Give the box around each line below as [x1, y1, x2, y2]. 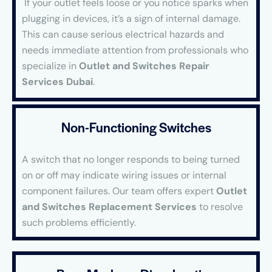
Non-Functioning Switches [61, 118, 211, 137]
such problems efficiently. [22, 216, 136, 229]
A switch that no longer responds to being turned [22, 153, 240, 166]
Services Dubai [22, 75, 93, 89]
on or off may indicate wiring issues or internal [22, 169, 226, 182]
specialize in [22, 59, 79, 73]
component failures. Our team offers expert [22, 185, 216, 198]
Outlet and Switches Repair [79, 59, 209, 73]
